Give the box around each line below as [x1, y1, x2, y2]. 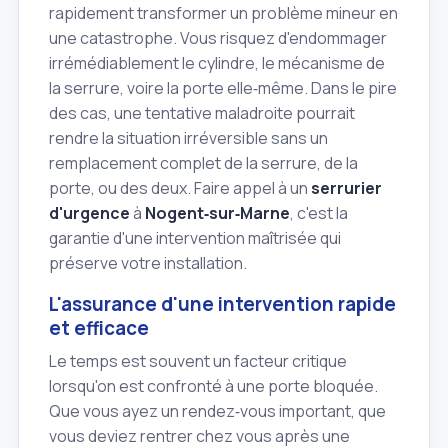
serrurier [311, 177, 382, 200]
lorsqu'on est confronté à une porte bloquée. [49, 374, 378, 397]
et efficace [49, 315, 149, 342]
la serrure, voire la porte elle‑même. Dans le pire [49, 77, 397, 100]
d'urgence [49, 202, 130, 225]
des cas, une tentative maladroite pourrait [49, 102, 355, 125]
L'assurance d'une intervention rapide [49, 291, 396, 318]
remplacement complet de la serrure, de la [49, 152, 358, 175]
